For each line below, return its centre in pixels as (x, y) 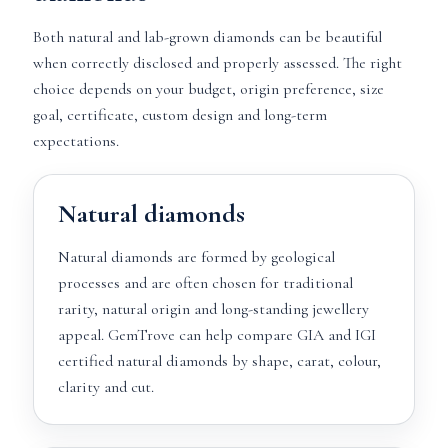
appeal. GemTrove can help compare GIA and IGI (216, 335)
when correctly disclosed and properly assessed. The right (217, 63)
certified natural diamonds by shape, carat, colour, (219, 361)
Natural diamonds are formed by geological (196, 257)
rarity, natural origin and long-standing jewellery (213, 309)
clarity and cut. (105, 387)
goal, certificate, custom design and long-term (179, 115)
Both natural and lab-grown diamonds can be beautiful (207, 37)
